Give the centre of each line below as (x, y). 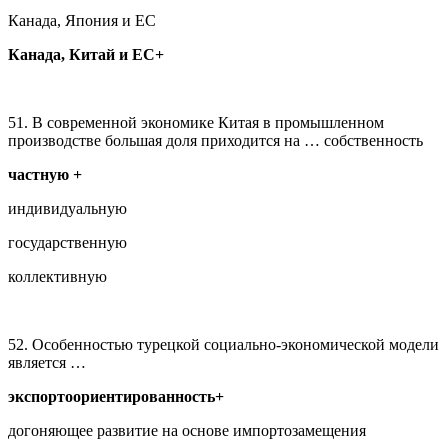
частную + (45, 174)
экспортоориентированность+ (116, 396)
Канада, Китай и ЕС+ (86, 54)
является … (47, 362)
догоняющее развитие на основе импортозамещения (187, 430)
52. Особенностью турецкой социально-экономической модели (223, 344)
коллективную (57, 276)
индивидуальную (67, 208)
